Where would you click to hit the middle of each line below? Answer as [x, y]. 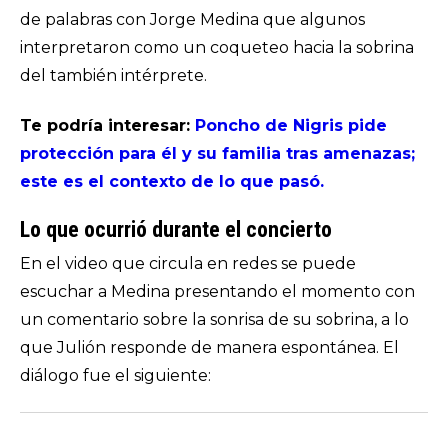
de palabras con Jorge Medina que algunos [192, 19]
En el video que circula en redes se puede [188, 263]
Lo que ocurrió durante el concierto [176, 229]
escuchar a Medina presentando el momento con [217, 291]
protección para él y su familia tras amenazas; [217, 153]
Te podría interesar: [107, 125]
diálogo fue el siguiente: [115, 375]
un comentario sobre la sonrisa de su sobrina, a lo [214, 319]
